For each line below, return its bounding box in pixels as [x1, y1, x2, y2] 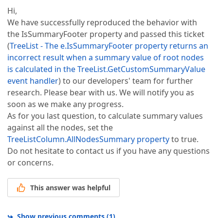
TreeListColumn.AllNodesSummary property [7, 134, 169, 145]
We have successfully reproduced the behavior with [7, 17, 197, 28]
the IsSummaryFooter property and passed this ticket [7, 29, 204, 40]
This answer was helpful [30, 183, 110, 193]
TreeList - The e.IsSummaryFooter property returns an [10, 40, 208, 52]
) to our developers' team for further [58, 75, 193, 87]
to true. [169, 134, 199, 145]
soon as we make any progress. [7, 99, 124, 110]
